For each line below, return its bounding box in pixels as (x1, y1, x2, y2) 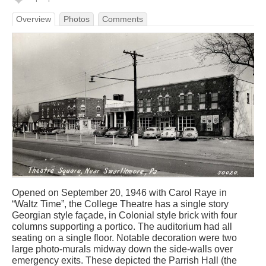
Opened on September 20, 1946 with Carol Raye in (12, 187, 227, 198)
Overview (16, 14, 51, 24)
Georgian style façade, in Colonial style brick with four (12, 210, 237, 220)
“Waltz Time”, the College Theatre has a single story (12, 198, 229, 209)
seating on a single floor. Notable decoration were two (12, 232, 237, 243)
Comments (102, 14, 143, 24)
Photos (64, 14, 90, 24)
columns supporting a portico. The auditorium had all (12, 221, 232, 232)
